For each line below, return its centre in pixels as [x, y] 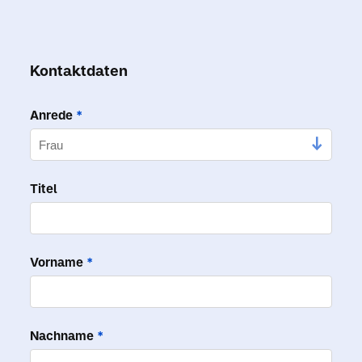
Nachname [63, 336]
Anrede [53, 115]
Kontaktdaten [79, 71]
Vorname [58, 262]
